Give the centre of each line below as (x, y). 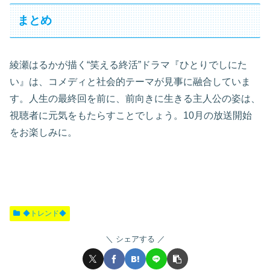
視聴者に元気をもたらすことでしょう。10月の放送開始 (131, 115)
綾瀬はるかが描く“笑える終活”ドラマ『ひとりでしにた (128, 64)
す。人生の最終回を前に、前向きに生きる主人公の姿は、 (135, 98)
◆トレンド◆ (44, 213)
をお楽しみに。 (43, 132)
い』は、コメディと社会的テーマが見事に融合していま (130, 81)
